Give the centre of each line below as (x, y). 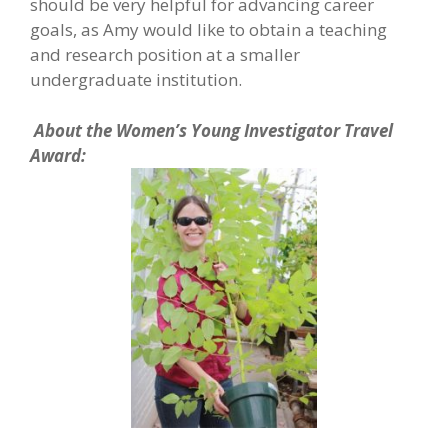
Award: (58, 155)
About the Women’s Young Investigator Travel (213, 130)
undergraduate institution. (136, 79)
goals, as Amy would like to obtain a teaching (208, 29)
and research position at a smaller (165, 54)
